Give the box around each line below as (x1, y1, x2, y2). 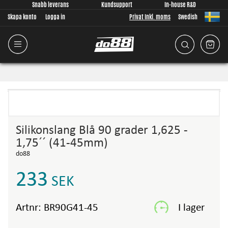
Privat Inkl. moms (129, 12, 170, 21)
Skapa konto (8, 12, 37, 21)
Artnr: (16, 203, 44, 213)
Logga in (45, 12, 65, 21)
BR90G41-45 (44, 203, 98, 213)
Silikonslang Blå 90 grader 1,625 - (16, 124, 188, 137)
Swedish (178, 12, 197, 21)
